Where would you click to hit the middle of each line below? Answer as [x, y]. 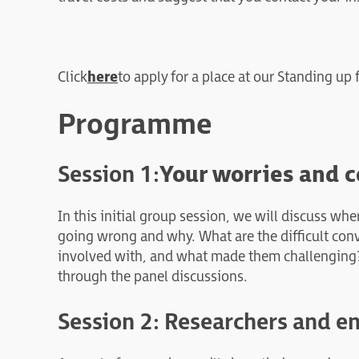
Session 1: [109, 175]
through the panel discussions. [153, 277]
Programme [135, 126]
